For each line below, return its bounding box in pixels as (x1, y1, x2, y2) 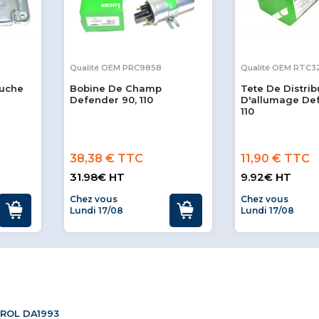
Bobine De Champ (70, 83, 162, 95)
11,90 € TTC (241, 152, 310, 166)
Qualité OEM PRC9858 (70, 63, 162, 73)
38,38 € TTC (70, 152, 143, 166)
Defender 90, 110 (70, 94, 153, 106)
